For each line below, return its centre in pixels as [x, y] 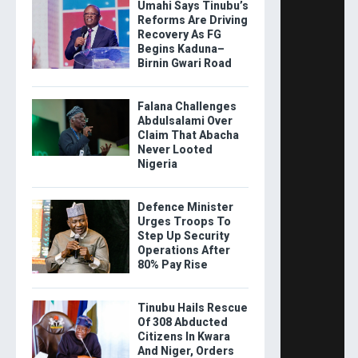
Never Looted [175, 150]
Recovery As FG [179, 35]
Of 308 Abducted [182, 322]
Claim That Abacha [188, 135]
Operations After [183, 251]
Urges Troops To [184, 222]
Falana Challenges [187, 107]
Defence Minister [185, 207]
